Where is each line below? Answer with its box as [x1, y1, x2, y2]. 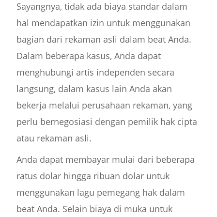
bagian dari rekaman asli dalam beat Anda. [16, 33, 191, 45]
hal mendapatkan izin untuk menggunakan [16, 16, 190, 29]
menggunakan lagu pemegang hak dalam [16, 186, 185, 198]
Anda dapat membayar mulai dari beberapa [16, 153, 195, 165]
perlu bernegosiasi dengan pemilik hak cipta [16, 115, 197, 127]
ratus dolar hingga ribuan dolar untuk [16, 170, 170, 182]
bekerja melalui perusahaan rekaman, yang [16, 99, 192, 111]
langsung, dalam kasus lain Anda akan [16, 82, 172, 94]
